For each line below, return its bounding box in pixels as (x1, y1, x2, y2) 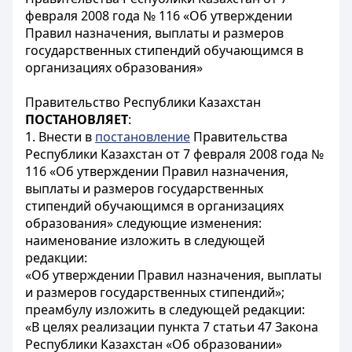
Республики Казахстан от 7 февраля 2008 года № (25, 145, 324, 163)
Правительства (190, 128, 288, 145)
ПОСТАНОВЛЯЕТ (25, 111, 128, 128)
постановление (95, 128, 190, 145)
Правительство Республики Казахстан (25, 93, 261, 111)
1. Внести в (25, 128, 95, 145)
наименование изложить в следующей (25, 232, 265, 249)
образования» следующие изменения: (25, 214, 262, 232)
